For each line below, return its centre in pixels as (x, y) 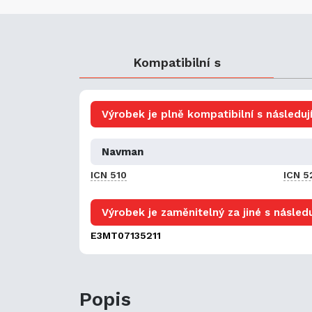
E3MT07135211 (126, 235)
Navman (123, 151)
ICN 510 (109, 174)
